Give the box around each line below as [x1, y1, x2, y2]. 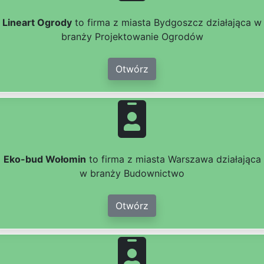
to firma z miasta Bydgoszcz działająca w [72, 16, 262, 29]
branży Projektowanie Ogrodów [61, 31, 203, 43]
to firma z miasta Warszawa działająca [85, 153, 261, 166]
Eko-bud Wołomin [3, 153, 86, 166]
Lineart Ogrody [2, 16, 72, 29]
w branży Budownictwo [80, 167, 184, 180]
